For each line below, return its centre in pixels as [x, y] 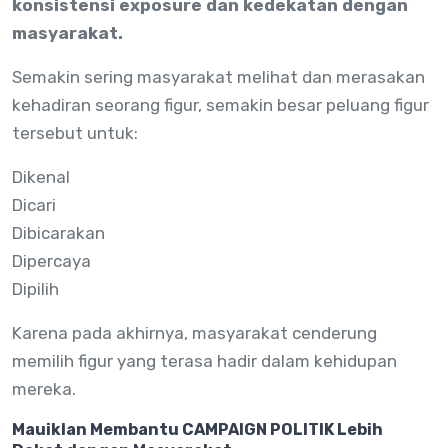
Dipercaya [51, 261]
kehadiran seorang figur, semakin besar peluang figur [220, 105]
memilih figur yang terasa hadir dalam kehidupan [204, 361]
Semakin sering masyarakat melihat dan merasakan [218, 77]
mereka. [44, 389]
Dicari [34, 205]
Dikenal [41, 177]
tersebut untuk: [75, 133]
